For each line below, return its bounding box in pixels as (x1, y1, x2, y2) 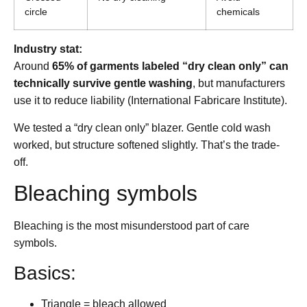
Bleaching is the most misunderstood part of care (14, 220, 249, 232)
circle (25, 6, 47, 18)
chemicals (217, 6, 260, 18)
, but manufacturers (193, 77, 285, 90)
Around (14, 60, 52, 73)
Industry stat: (14, 43, 82, 56)
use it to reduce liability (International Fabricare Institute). (14, 95, 287, 107)
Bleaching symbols (14, 181, 197, 206)
